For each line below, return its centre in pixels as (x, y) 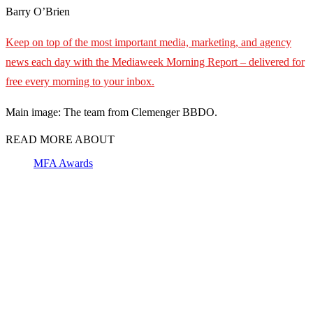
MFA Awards (63, 163)
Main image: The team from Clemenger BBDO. (111, 112)
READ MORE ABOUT (60, 140)
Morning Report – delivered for (235, 62)
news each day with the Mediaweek (85, 62)
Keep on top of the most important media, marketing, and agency (148, 43)
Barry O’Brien (38, 12)
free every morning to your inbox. (80, 82)
